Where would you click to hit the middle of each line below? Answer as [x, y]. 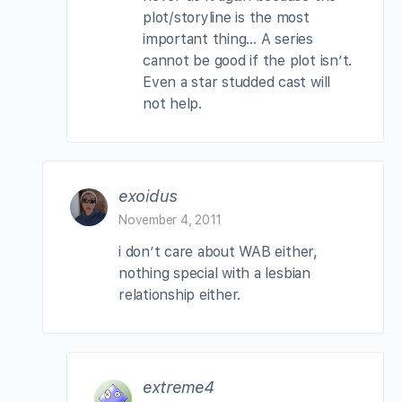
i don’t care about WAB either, [218, 251]
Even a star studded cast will [237, 82]
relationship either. [180, 294]
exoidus [148, 196]
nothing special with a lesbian [214, 273]
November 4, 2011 [170, 219]
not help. [172, 103]
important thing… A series [228, 39]
